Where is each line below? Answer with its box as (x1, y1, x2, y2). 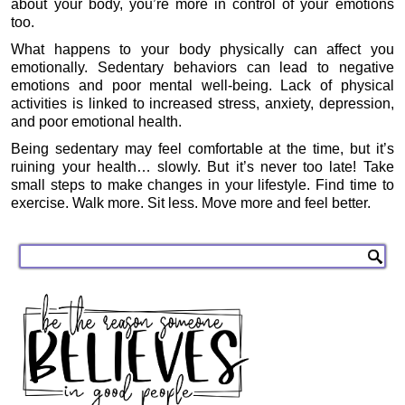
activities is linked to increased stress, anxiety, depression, (11, 95, 394, 111)
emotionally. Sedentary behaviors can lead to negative (11, 59, 394, 75)
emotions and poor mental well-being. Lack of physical (11, 77, 394, 93)
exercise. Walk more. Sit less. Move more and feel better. (11, 194, 372, 211)
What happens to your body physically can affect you (11, 41, 394, 57)
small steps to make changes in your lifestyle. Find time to (11, 176, 394, 193)
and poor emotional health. (11, 113, 183, 129)
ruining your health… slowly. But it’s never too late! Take (11, 158, 394, 174)
